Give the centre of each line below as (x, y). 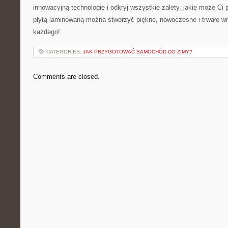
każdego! (47, 32)
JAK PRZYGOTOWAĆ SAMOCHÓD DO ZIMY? (138, 52)
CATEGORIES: (65, 52)
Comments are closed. (66, 77)
